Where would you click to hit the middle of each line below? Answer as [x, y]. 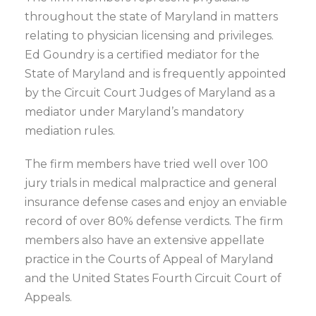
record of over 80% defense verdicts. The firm [154, 221]
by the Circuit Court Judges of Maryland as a [150, 93]
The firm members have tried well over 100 [146, 164]
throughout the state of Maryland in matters [151, 17]
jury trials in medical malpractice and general [151, 183]
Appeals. [48, 297]
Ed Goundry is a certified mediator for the [142, 55]
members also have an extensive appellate [145, 240]
